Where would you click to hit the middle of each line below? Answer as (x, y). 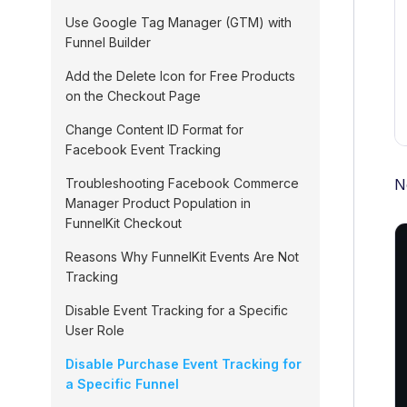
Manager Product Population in (158, 203)
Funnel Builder (108, 42)
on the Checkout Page (133, 96)
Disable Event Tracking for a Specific (177, 310)
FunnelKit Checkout (124, 223)
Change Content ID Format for (154, 129)
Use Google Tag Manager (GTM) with (179, 22)
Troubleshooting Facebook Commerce (182, 183)
